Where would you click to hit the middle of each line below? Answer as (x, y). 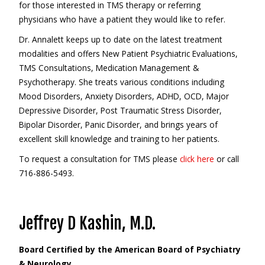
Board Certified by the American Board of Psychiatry (130, 249)
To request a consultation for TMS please (99, 159)
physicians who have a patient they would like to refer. (122, 19)
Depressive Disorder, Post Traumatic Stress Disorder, (120, 110)
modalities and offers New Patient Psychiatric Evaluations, (128, 54)
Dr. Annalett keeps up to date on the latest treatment (120, 39)
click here (197, 159)
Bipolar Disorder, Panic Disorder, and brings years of (118, 125)
